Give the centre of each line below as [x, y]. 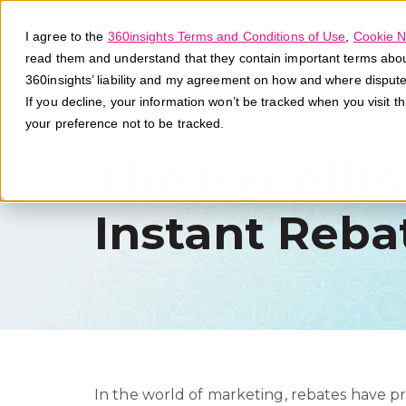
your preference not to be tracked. [125, 123]
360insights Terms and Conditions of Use [227, 36]
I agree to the [67, 36]
